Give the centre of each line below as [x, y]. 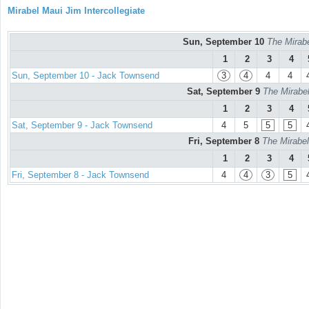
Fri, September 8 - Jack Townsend [80, 175]
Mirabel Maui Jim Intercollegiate [76, 11]
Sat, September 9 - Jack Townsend [82, 126]
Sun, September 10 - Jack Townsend [86, 76]
